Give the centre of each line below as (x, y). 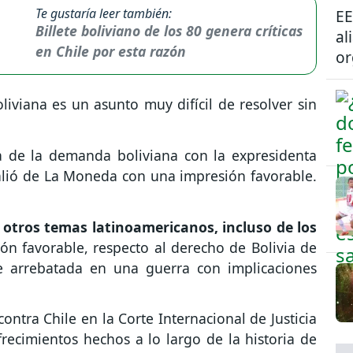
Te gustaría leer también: (104, 13)
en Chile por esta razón (111, 51)
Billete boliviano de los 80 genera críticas (169, 30)
